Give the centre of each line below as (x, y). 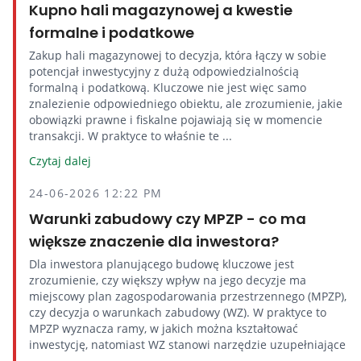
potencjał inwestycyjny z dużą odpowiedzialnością (164, 71)
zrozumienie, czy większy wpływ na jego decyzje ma (168, 280)
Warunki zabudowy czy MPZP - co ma (168, 219)
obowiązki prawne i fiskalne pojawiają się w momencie (176, 120)
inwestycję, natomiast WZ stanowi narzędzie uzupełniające (187, 344)
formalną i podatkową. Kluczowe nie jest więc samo (168, 87)
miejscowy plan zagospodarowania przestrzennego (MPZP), (188, 296)
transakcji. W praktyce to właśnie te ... (131, 136)
